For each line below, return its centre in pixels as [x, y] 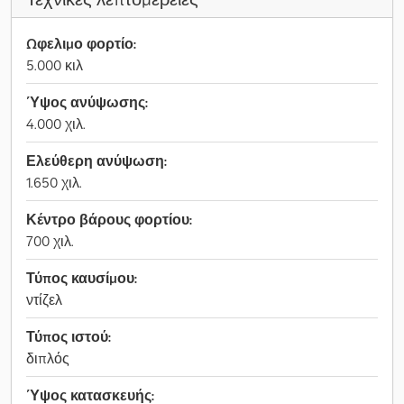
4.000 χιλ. [56, 124]
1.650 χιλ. [54, 182]
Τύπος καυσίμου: [82, 278]
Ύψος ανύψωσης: [87, 102]
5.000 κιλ [55, 65]
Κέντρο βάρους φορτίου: [109, 219]
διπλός [48, 358]
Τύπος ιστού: [69, 336]
